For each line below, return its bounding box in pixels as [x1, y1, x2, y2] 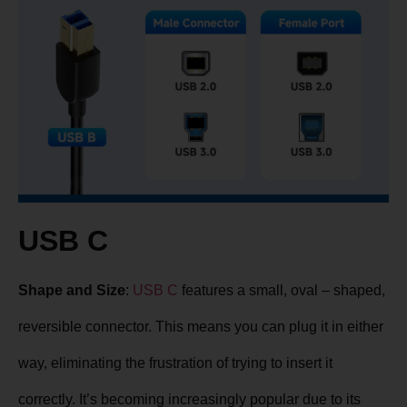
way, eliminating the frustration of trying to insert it [18, 355, 333, 372]
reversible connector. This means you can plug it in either [18, 319, 383, 335]
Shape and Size [18, 283, 125, 299]
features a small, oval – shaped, [178, 283, 385, 299]
